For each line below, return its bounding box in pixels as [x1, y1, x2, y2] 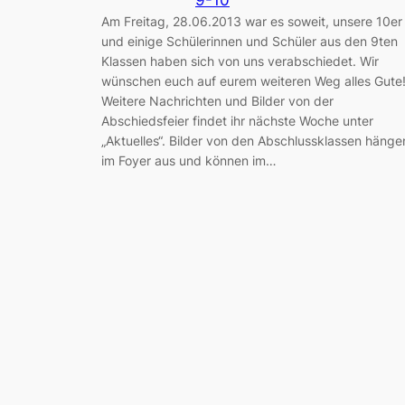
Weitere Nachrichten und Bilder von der [101, 93, 334, 109]
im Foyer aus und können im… [101, 153, 277, 169]
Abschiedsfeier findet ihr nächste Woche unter [101, 113, 373, 129]
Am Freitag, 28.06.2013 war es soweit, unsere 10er [101, 14, 402, 30]
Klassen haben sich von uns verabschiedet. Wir [101, 53, 379, 70]
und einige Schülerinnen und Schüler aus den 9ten [101, 33, 398, 50]
